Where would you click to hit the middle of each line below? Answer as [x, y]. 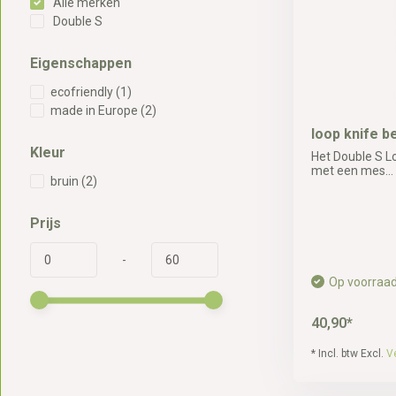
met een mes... [352, 171]
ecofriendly [83, 92]
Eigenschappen [80, 63]
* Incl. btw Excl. [348, 354]
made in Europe [95, 110]
